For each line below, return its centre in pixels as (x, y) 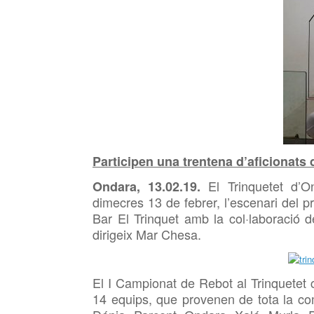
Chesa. (181, 234)
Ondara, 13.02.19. (147, 186)
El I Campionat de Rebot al (172, 282)
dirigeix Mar (127, 234)
